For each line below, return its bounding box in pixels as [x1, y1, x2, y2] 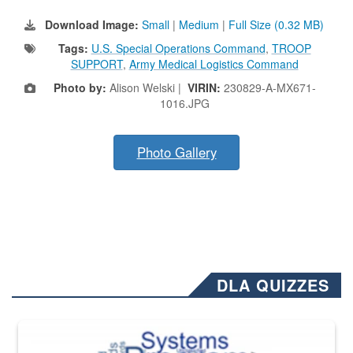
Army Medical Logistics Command [128, 56, 299, 72]
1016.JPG [159, 95, 210, 112]
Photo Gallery [136, 143, 217, 162]
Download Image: [45, 17, 142, 33]
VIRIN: [187, 80, 224, 96]
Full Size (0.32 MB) [229, 17, 324, 33]
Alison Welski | [106, 80, 188, 96]
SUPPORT [70, 56, 123, 72]
